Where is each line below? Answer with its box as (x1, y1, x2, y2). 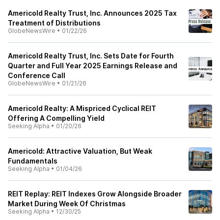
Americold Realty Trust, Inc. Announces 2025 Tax (8, 9, 177, 17)
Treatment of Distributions (8, 19, 101, 27)
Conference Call (8, 71, 65, 80)
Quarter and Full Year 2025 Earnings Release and (8, 61, 177, 70)
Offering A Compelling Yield (8, 114, 105, 122)
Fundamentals (8, 157, 57, 165)
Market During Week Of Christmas (8, 199, 126, 208)
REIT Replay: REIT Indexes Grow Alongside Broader (8, 190, 182, 198)
